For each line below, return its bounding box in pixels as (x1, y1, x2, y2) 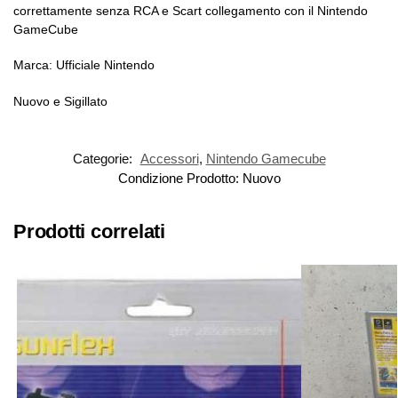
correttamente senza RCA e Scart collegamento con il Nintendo (13, 4, 368, 19)
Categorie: (72, 151, 136, 167)
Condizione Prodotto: (117, 171, 243, 187)
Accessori (139, 151, 199, 167)
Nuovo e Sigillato (13, 93, 107, 108)
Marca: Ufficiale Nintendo (13, 58, 155, 73)
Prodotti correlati (13, 220, 166, 243)
